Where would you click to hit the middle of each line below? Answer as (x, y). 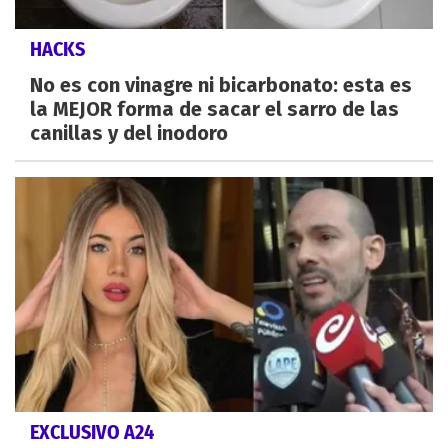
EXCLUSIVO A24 (92, 432)
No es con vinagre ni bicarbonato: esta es (221, 84)
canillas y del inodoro (129, 132)
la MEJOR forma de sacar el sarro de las (214, 108)
